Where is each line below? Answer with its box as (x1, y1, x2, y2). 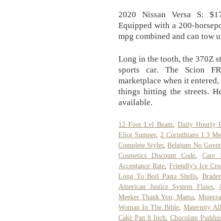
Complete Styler (118, 141, 164, 149)
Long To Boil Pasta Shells (118, 172, 197, 180)
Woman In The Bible (118, 203, 179, 211)
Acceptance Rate (118, 162, 165, 170)
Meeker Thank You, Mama (118, 193, 194, 201)
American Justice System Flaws (118, 183, 213, 190)
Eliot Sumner (118, 131, 156, 139)
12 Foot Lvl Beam (118, 120, 173, 128)
